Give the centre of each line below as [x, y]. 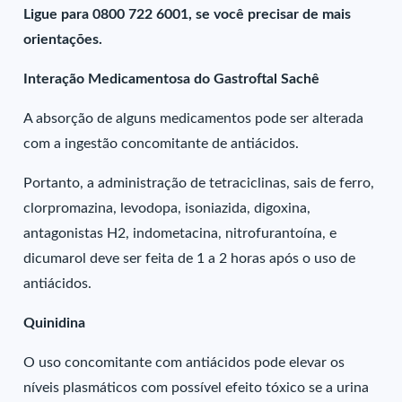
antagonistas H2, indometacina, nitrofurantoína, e [180, 233]
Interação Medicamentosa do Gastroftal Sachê [172, 79]
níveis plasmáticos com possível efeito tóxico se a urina [197, 388]
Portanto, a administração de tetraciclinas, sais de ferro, [199, 183]
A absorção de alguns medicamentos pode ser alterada [194, 118]
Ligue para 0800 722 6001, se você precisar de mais [188, 14]
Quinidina [55, 323]
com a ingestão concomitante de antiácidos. [162, 144]
